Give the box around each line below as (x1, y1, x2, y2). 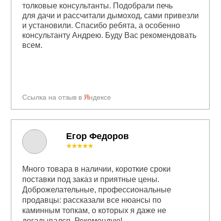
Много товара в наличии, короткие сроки (22, 165, 171, 174)
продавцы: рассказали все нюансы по (22, 196, 161, 205)
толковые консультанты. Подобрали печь (22, 1, 173, 10)
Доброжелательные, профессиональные (22, 185, 171, 194)
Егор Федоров (66, 131, 129, 142)
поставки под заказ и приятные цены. (22, 175, 159, 184)
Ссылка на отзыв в (22, 93, 84, 102)
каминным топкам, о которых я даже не (22, 206, 166, 215)
